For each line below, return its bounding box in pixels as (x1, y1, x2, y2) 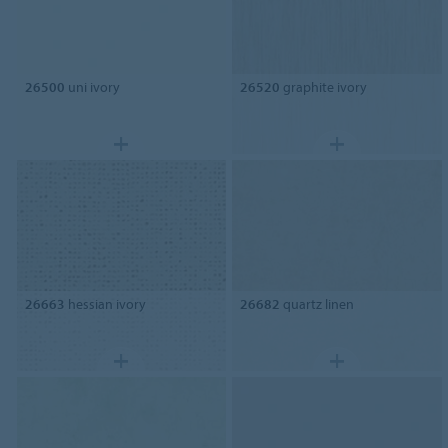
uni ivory (64, 77, 120, 96)
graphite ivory (280, 77, 368, 96)
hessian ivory (64, 295, 146, 314)
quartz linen (280, 295, 355, 314)
